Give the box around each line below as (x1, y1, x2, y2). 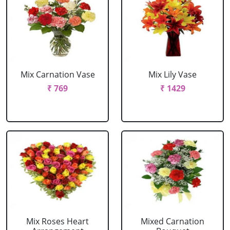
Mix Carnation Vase (20, 69, 95, 80)
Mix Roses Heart (26, 216, 89, 227)
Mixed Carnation (141, 216, 204, 227)
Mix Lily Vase (148, 69, 197, 80)
